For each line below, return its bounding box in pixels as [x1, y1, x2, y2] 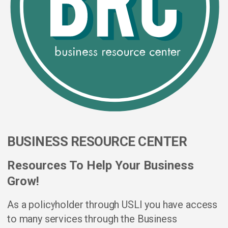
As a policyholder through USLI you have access [7, 198, 218, 211]
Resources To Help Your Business [7, 158, 194, 173]
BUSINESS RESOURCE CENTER [7, 134, 187, 149]
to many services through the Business [7, 213, 177, 225]
